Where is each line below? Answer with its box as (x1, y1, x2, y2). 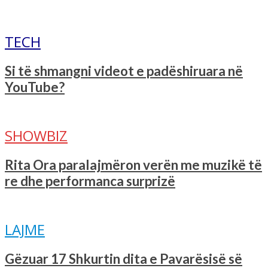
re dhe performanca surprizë (5, 172, 175, 189)
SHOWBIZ (5, 126, 68, 146)
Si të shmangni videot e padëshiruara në (5, 62, 243, 79)
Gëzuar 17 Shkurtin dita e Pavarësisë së (5, 250, 242, 267)
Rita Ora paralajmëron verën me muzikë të (5, 156, 262, 173)
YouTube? (5, 78, 65, 95)
